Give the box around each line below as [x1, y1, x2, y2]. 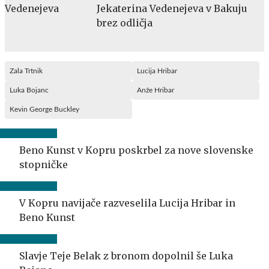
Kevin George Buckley [10, 105, 79, 113]
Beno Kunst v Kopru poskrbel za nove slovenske [19, 144, 253, 156]
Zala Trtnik [10, 67, 43, 74]
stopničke [19, 158, 68, 171]
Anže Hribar [137, 86, 174, 94]
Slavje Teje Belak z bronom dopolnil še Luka [19, 249, 233, 262]
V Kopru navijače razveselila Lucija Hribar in [19, 196, 235, 209]
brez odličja [97, 16, 153, 29]
